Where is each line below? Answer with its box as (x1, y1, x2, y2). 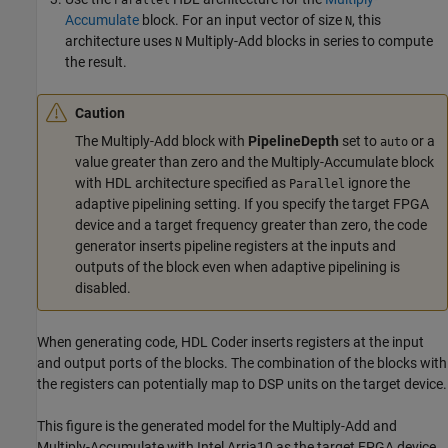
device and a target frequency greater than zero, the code (75, 217, 427, 234)
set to (339, 133, 380, 150)
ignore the (345, 175, 410, 192)
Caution (75, 104, 125, 121)
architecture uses (65, 33, 175, 50)
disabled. (75, 280, 131, 297)
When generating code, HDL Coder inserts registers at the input (37, 333, 424, 350)
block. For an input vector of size (139, 12, 345, 29)
